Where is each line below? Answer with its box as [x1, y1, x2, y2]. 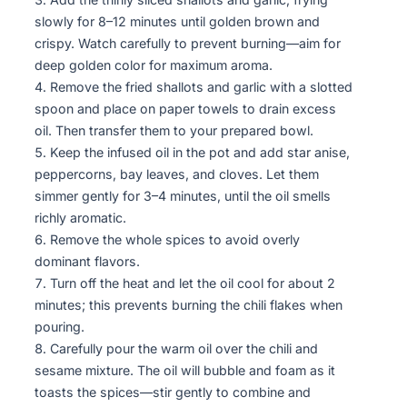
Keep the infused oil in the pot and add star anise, [50, 144, 350, 160]
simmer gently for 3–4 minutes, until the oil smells [35, 187, 331, 203]
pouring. [35, 318, 84, 334]
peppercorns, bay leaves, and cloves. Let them [35, 165, 319, 182]
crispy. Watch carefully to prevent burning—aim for [35, 35, 341, 51]
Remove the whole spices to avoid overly [50, 231, 300, 247]
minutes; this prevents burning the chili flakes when [35, 296, 342, 313]
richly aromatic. [35, 209, 126, 225]
